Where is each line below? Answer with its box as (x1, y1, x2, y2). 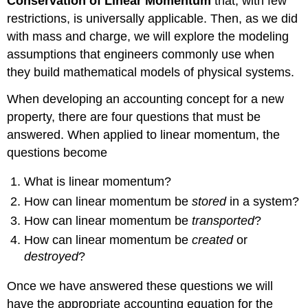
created (192, 233, 234, 247)
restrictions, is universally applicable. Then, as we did (7, 11, 298, 25)
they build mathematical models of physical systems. (7, 65, 295, 79)
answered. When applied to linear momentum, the (7, 127, 280, 142)
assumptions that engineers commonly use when (7, 47, 275, 61)
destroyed (24, 250, 79, 264)
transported (192, 213, 255, 228)
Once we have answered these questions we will (7, 278, 274, 293)
